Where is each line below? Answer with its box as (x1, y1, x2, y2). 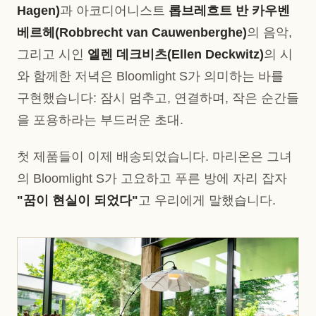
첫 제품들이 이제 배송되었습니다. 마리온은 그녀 (17, 150, 292, 164)
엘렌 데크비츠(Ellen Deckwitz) (87, 47, 264, 62)
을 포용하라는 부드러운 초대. (17, 113, 183, 128)
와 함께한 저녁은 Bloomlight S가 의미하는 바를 (17, 69, 284, 84)
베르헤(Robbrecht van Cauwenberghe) (17, 25, 247, 40)
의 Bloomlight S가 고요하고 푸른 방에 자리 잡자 (17, 171, 287, 186)
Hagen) (17, 4, 60, 18)
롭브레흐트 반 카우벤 (169, 4, 290, 18)
